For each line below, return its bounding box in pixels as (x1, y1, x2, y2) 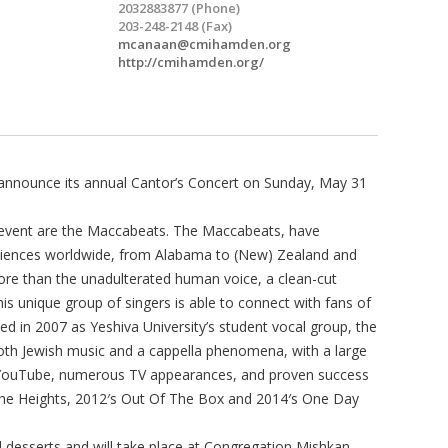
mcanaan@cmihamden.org (118, 34, 291, 53)
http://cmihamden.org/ (118, 52, 264, 71)
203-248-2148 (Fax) (118, 16, 232, 35)
